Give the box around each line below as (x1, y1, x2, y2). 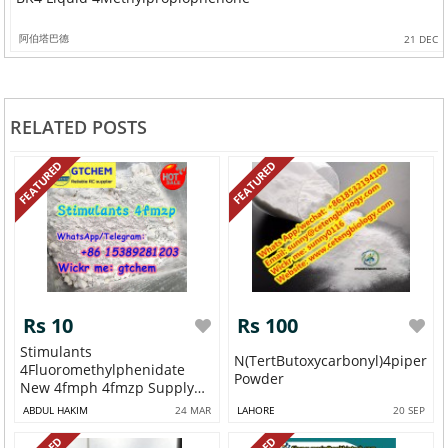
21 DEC (403, 31, 438, 46)
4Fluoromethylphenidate (20, 360, 186, 380)
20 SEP (392, 403, 425, 418)
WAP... (20, 396, 63, 416)
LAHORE (237, 403, 276, 418)
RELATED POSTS (9, 114, 147, 139)
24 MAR (174, 403, 211, 418)
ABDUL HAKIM (23, 403, 89, 418)
